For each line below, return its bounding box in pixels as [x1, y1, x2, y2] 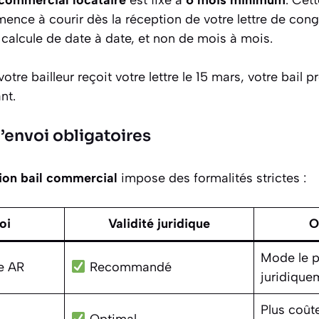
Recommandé [85, 258, 172, 275]
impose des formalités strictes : [117, 169, 306, 186]
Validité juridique [108, 215, 210, 231]
